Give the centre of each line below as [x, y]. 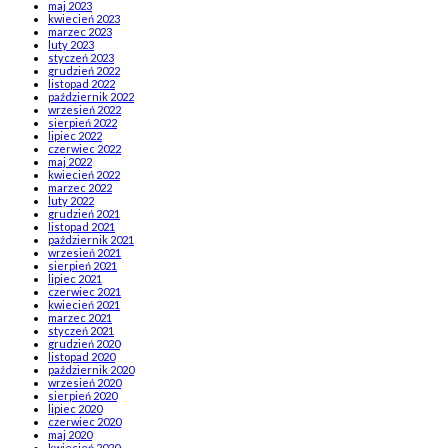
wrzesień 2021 [84, 252]
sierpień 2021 [82, 265]
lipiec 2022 [75, 135]
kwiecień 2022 [84, 174]
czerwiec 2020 [84, 421]
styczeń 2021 [81, 330]
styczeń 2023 [81, 57]
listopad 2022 [81, 83]
